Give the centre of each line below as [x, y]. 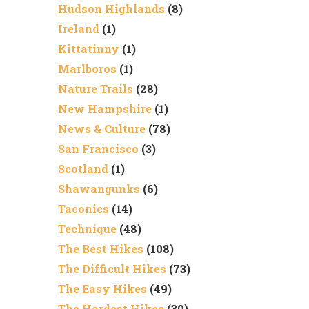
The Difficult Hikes [112, 269]
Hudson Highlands [111, 9]
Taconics [83, 209]
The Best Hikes [100, 249]
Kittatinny [88, 49]
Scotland [83, 169]
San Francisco [98, 149]
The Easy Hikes [102, 289]
